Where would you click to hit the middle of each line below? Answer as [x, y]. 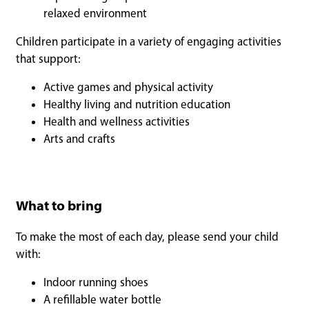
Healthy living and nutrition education [137, 104]
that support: [48, 58]
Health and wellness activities [117, 121]
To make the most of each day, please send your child [147, 236]
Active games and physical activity [128, 87]
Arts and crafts [79, 138]
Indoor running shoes [96, 282]
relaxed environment [95, 13]
